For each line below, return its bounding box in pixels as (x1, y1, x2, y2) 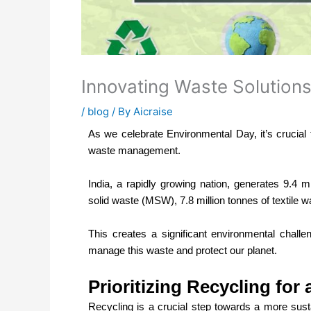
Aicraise (133, 104, 173, 118)
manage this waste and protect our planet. (88, 244, 277, 256)
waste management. (88, 144, 183, 156)
